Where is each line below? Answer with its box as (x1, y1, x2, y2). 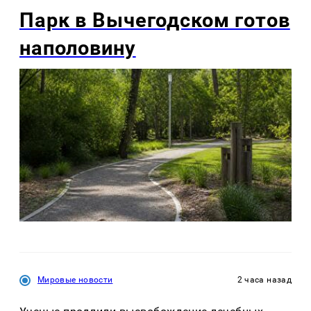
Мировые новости (37, 275, 113, 285)
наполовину (19, 36, 136, 60)
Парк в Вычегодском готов (19, 8, 290, 33)
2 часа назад (237, 275, 292, 285)
